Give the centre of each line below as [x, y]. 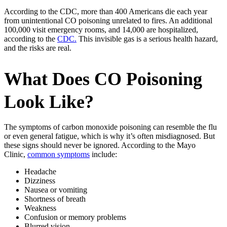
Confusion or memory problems [75, 217]
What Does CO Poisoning [103, 79]
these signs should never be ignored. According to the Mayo [100, 145]
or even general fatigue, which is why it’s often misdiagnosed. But [109, 136]
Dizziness [40, 180]
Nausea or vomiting [56, 190]
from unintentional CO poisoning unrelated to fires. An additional [108, 20]
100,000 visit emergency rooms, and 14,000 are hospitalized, [101, 29]
